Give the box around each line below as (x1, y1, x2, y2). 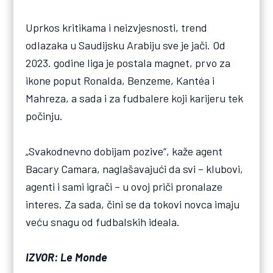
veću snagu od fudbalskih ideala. (26, 215, 180, 229)
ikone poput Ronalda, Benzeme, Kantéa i (26, 74, 215, 88)
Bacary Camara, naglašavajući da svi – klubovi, (26, 162, 244, 176)
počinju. (26, 109, 63, 123)
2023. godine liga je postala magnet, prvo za (26, 56, 231, 70)
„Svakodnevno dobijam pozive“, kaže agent (26, 144, 223, 158)
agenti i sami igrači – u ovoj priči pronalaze (26, 180, 223, 194)
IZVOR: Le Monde (26, 250, 108, 264)
